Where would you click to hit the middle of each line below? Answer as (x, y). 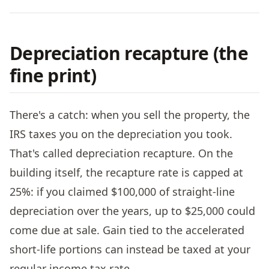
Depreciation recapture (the (129, 53)
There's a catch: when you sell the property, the (130, 114)
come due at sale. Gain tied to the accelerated (127, 230)
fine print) (53, 75)
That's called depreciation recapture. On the (121, 153)
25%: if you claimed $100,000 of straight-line (122, 191)
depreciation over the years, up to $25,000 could (132, 210)
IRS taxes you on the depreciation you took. (121, 134)
